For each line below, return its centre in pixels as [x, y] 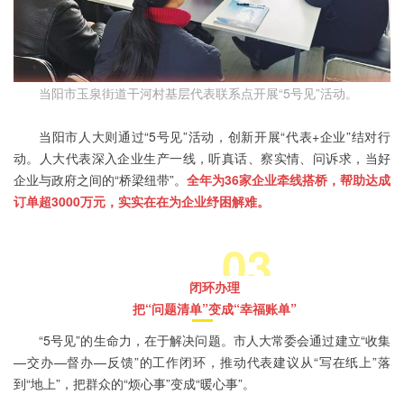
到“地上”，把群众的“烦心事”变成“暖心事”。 [134, 384]
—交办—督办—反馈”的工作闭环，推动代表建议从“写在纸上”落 [202, 362]
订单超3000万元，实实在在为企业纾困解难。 [142, 202]
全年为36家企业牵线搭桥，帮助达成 [289, 180]
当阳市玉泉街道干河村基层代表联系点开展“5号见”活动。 [198, 93]
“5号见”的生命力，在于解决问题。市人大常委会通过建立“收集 [215, 340]
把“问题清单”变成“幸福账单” [215, 309]
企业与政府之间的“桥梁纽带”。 [100, 180]
